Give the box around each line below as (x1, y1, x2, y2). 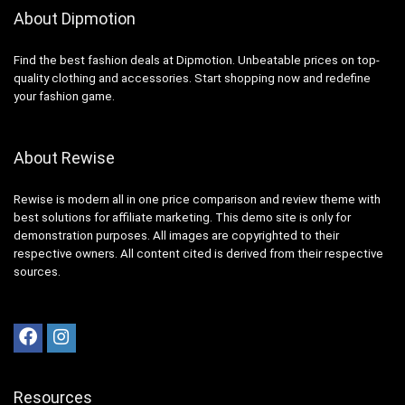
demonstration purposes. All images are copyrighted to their (14, 228, 339, 242)
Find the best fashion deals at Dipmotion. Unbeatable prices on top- (14, 52, 380, 67)
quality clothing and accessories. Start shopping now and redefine (14, 71, 371, 85)
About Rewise (14, 147, 115, 167)
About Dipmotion (14, 8, 136, 28)
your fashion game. (14, 89, 115, 103)
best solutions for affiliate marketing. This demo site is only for (14, 210, 351, 224)
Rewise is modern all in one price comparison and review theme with (14, 192, 381, 206)
